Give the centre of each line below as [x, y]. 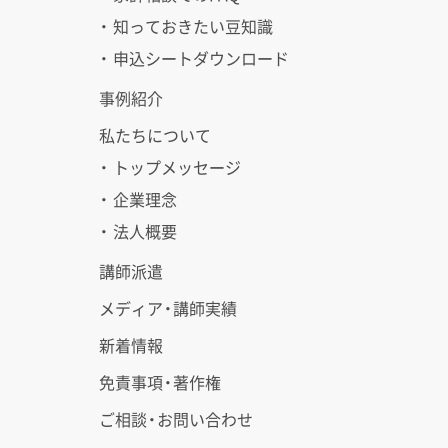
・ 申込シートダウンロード [194, 58]
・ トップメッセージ [170, 167]
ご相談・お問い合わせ [176, 419]
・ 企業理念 [138, 199]
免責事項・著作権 [160, 382]
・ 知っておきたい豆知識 [186, 26]
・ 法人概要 [138, 231]
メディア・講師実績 [168, 308]
